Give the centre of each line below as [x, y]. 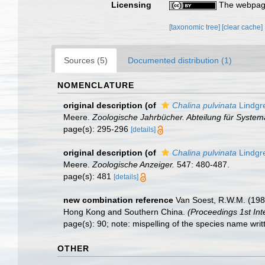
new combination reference [118, 200]
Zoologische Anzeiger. [133, 164]
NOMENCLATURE [96, 85]
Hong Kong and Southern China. [125, 212]
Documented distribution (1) [180, 60]
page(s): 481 [88, 176]
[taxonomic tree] [196, 27]
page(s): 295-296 [97, 129]
